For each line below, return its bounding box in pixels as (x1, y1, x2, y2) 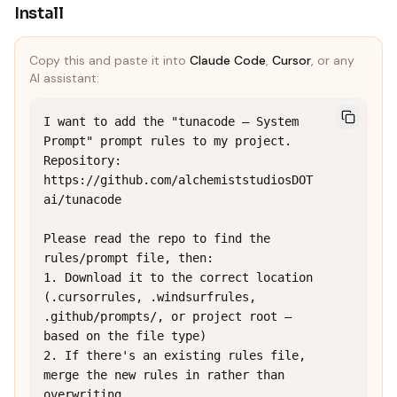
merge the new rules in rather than (43, 368, 284, 382)
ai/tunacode (43, 192, 121, 206)
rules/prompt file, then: (43, 251, 214, 265)
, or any (311, 52, 354, 68)
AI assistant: (29, 70, 99, 86)
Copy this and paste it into (29, 52, 190, 68)
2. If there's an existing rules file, (43, 348, 306, 362)
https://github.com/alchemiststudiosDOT (43, 173, 313, 187)
